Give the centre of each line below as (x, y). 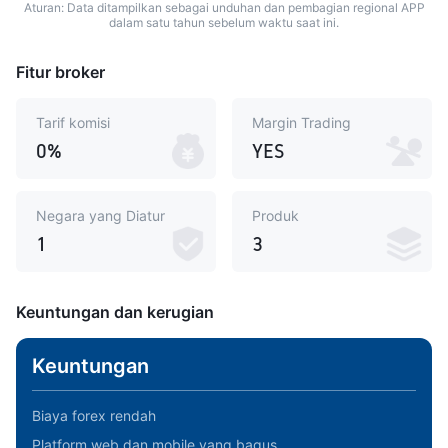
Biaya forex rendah (94, 415)
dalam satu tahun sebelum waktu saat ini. (224, 22)
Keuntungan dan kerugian (115, 312)
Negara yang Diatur (100, 215)
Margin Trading (301, 122)
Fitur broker (60, 72)
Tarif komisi (73, 122)
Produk (275, 215)
